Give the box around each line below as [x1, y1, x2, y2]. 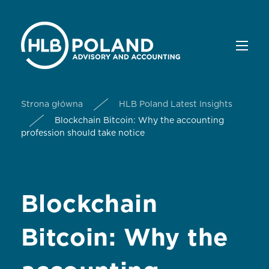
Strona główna [21, 100, 83, 109]
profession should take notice [21, 129, 150, 138]
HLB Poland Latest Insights [119, 100, 232, 109]
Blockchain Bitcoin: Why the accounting [55, 116, 224, 125]
